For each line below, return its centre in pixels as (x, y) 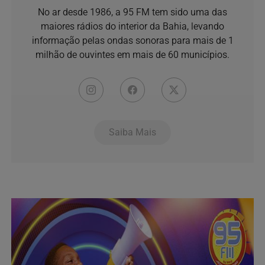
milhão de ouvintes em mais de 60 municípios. (132, 54)
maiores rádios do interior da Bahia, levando (132, 26)
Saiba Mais (132, 132)
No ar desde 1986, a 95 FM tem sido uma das (132, 12)
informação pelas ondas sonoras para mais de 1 (132, 40)
